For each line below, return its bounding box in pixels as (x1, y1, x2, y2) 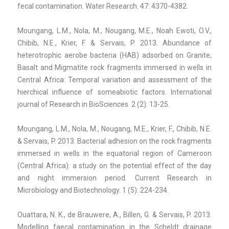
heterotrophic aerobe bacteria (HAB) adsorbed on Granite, (17, 51, 212, 59)
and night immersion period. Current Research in (17, 173, 212, 182)
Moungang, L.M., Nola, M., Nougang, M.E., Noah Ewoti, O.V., (17, 26, 212, 35)
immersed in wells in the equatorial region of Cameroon (17, 149, 212, 157)
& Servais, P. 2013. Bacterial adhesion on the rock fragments (17, 136, 212, 145)
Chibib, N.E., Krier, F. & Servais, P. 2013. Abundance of (17, 38, 212, 47)
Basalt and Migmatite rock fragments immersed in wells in (17, 63, 212, 72)
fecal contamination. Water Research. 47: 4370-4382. (17, 2, 188, 10)
